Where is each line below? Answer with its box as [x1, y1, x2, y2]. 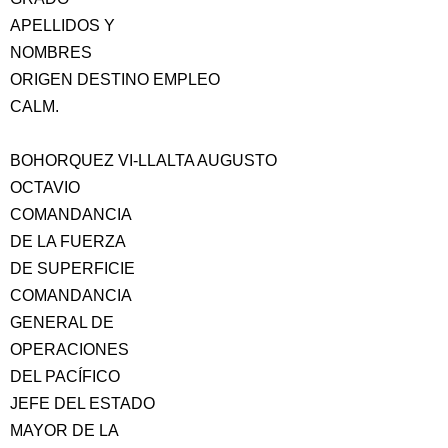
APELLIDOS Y [10, 17, 115, 34]
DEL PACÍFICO [10, 368, 120, 385]
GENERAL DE [10, 314, 114, 331]
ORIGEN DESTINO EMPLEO [10, 71, 220, 88]
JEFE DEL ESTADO [10, 395, 155, 412]
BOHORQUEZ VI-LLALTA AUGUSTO [10, 152, 277, 169]
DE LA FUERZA [10, 233, 126, 250]
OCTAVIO [10, 179, 80, 196]
